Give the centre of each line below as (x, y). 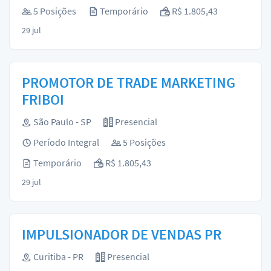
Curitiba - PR (57, 256)
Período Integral (65, 142)
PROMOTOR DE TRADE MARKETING (129, 83)
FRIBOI (43, 100)
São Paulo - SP (61, 122)
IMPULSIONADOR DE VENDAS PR (122, 234)
